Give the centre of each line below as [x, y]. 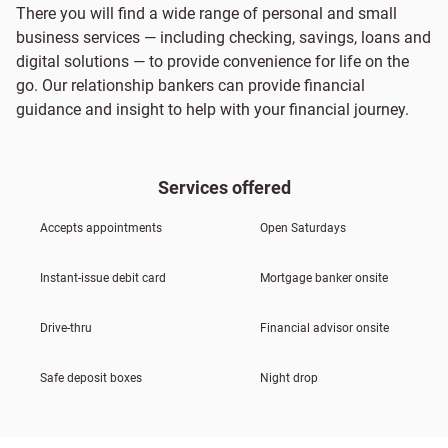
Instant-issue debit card [103, 278]
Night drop [289, 378]
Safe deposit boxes [91, 378]
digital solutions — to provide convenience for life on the [212, 61]
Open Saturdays [303, 228]
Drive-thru [66, 328]
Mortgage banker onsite [324, 278]
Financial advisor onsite [324, 328]
